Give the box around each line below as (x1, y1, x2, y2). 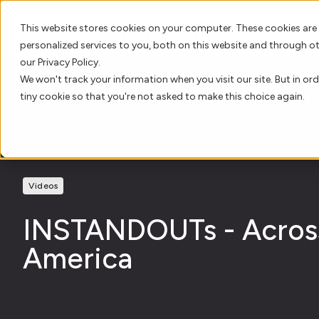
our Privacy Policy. (20, 56, 100, 68)
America (23, 241, 132, 276)
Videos (28, 181, 58, 191)
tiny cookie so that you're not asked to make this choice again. (20, 90, 305, 103)
